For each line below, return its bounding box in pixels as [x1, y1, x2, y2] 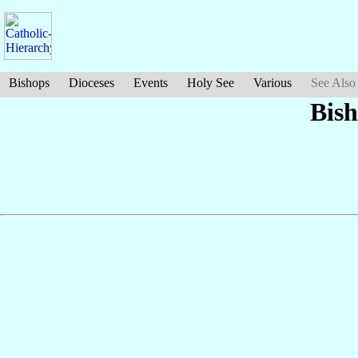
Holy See [187, 76, 234, 89]
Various [253, 76, 292, 89]
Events [133, 76, 168, 89]
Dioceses [69, 76, 114, 89]
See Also [311, 76, 356, 89]
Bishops [9, 76, 50, 89]
